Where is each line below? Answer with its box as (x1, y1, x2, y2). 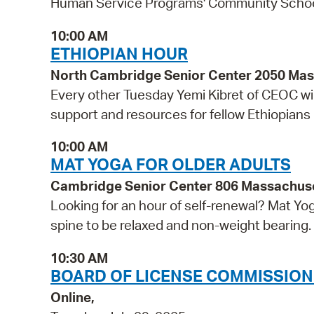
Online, (50, 289, 95, 306)
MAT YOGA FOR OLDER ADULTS (50, 153, 291, 175)
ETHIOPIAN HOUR (50, 42, 188, 64)
